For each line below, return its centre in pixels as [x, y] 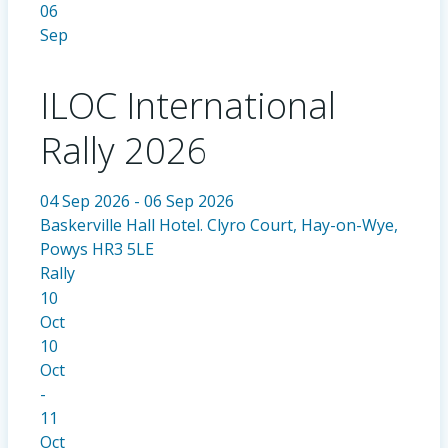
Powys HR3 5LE [97, 249]
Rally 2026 [124, 151]
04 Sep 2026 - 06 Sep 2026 [137, 201]
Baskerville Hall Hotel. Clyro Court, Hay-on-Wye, [219, 225]
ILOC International [188, 106]
